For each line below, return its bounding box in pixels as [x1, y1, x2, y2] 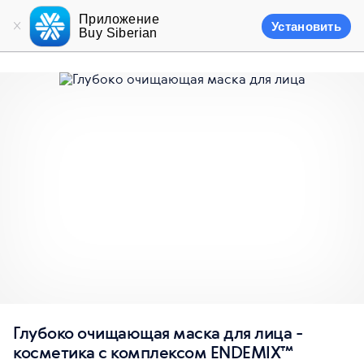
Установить [271, 19, 341, 33]
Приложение [79, 12, 160, 26]
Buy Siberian [79, 26, 158, 40]
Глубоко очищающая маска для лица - [13, 322, 302, 344]
